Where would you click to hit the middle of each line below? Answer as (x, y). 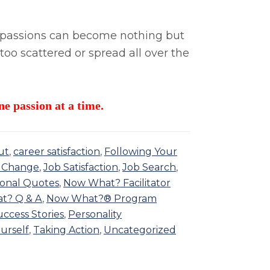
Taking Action (66, 230)
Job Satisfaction (81, 168)
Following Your (141, 152)
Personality (95, 215)
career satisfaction (57, 152)
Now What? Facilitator (117, 183)
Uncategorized (140, 230)
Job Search (149, 168)
